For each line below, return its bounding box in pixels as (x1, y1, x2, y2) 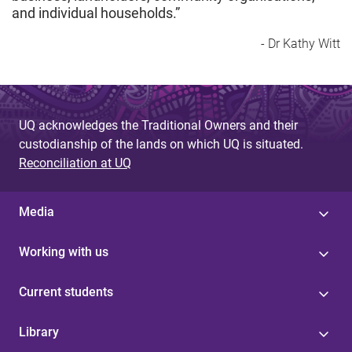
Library (19, 324, 59, 339)
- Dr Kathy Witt (261, 35, 340, 51)
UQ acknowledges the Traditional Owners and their (19, 117, 298, 133)
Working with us (19, 244, 108, 259)
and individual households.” (12, 4, 180, 21)
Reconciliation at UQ (19, 155, 131, 170)
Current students (19, 284, 113, 299)
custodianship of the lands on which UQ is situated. (19, 136, 303, 152)
